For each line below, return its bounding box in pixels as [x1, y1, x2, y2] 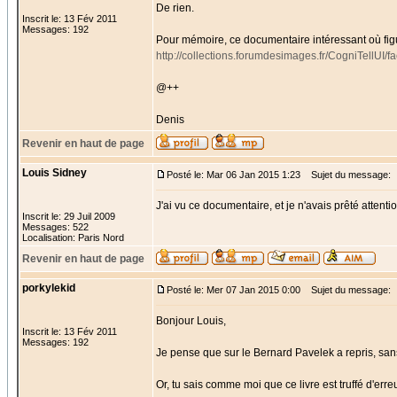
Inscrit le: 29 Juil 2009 [22, 211, 115, 222]
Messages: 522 [22, 222, 89, 232]
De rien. [156, 2, 194, 14]
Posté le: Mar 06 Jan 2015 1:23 [167, 169, 300, 180]
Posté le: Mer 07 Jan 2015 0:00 [167, 284, 300, 295]
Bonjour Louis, [156, 315, 226, 327]
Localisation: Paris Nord [22, 232, 124, 243]
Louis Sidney [22, 167, 87, 179]
